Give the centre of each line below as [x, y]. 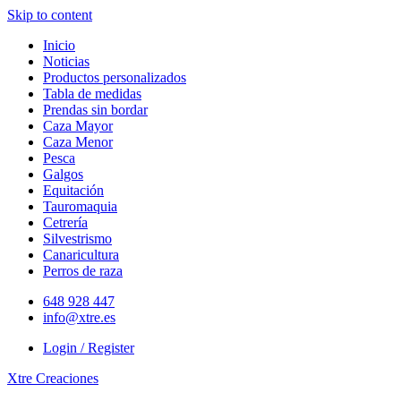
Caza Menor [78, 142]
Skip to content [50, 15]
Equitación [73, 190]
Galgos [63, 174]
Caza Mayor [78, 126]
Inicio [59, 45]
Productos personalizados [115, 77]
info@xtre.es [79, 317]
